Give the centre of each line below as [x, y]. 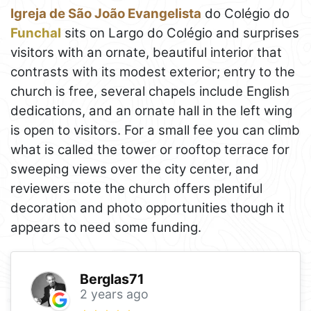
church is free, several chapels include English [150, 91]
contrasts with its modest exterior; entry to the [153, 72]
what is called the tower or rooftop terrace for [150, 149]
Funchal [36, 33]
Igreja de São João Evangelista [106, 13]
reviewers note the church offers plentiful [136, 188]
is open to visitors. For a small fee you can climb [155, 130]
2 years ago [114, 294]
